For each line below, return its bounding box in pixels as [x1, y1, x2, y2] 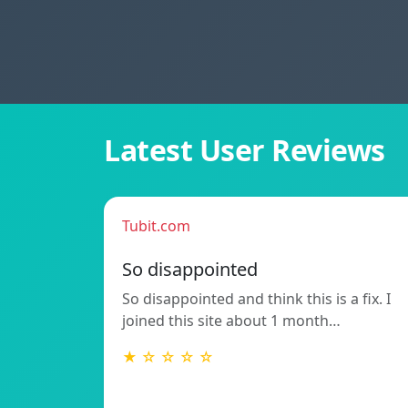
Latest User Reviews [104, 130, 385, 169]
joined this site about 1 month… [122, 311, 341, 331]
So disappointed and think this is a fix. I [122, 289, 391, 309]
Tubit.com [122, 216, 190, 236]
